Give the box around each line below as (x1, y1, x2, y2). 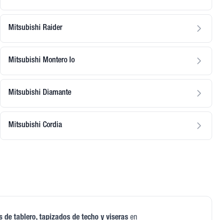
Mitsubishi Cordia (8, 121, 62, 130)
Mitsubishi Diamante (8, 89, 71, 97)
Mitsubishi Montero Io (8, 56, 75, 65)
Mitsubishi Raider (8, 24, 62, 32)
